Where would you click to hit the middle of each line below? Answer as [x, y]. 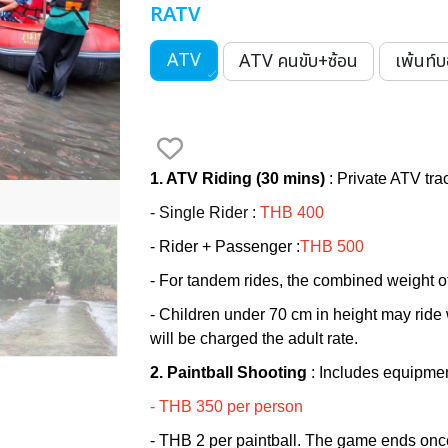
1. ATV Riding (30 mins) [237, 178]
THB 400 [293, 212]
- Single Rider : [204, 212]
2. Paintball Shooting [228, 372]
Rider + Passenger [225, 246]
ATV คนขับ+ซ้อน [298, 61]
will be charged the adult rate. [253, 338]
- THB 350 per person [226, 406]
